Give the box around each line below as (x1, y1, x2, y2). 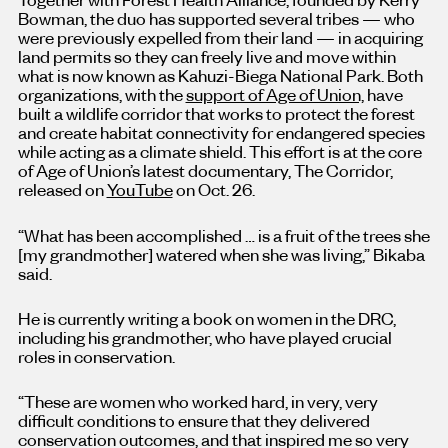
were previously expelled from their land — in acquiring (17, 26, 423, 49)
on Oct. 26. (172, 178, 255, 201)
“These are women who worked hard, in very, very (17, 390, 378, 413)
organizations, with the (17, 83, 186, 106)
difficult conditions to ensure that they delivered (17, 409, 370, 432)
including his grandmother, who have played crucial (17, 325, 392, 348)
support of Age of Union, (185, 83, 364, 106)
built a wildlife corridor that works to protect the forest (17, 102, 415, 125)
